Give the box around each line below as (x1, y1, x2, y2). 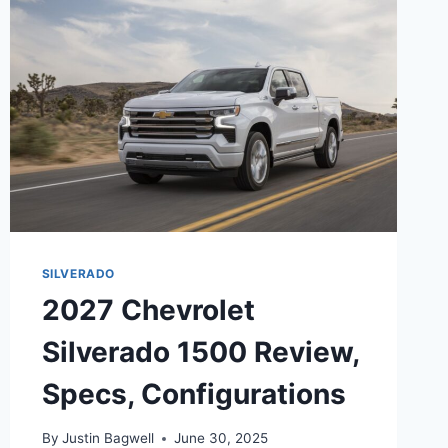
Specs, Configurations (41, 376, 346, 411)
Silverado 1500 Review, (41, 334, 359, 369)
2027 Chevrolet (41, 292, 255, 327)
